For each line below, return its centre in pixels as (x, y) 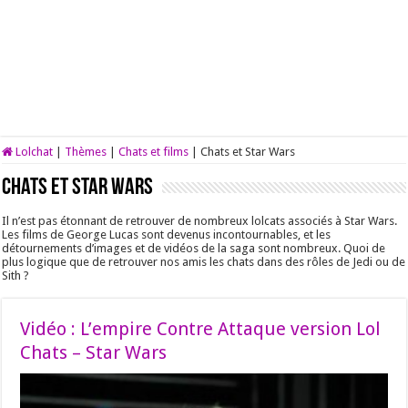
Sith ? (16, 275)
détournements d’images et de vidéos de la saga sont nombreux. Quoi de (194, 248)
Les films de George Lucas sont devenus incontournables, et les (167, 235)
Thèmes (86, 152)
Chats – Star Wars (94, 352)
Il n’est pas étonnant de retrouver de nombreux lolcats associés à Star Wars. (200, 221)
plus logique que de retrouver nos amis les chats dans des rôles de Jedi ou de (204, 262)
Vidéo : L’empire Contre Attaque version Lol (201, 329)
